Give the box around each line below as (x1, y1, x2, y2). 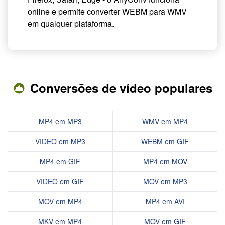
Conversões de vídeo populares (30, 79, 212, 97)
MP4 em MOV (143, 156, 187, 167)
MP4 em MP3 (38, 116, 82, 127)
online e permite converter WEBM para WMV (28, 6, 187, 18)
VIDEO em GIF (36, 176, 84, 187)
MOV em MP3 (143, 176, 187, 187)
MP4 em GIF (40, 156, 80, 167)
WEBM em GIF (141, 136, 189, 147)
